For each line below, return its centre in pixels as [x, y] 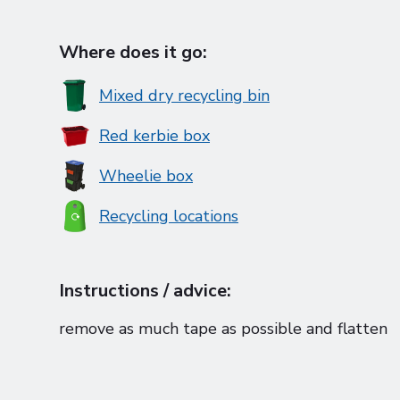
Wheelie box [146, 176]
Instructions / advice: [145, 291]
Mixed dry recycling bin [184, 96]
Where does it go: [133, 52]
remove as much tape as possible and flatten [223, 329]
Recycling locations [169, 216]
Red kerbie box [154, 136]
